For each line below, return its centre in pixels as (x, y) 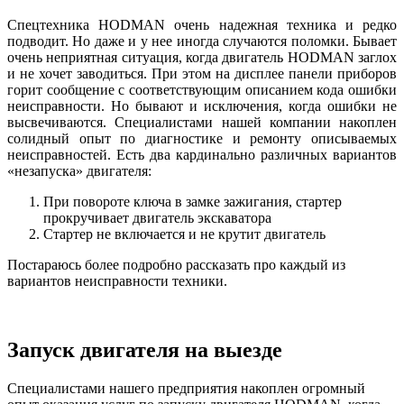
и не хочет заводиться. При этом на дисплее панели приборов (202, 73)
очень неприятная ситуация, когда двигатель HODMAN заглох (202, 57)
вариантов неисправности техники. (117, 280)
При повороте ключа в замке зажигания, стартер (193, 201)
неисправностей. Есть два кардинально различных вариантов (202, 154)
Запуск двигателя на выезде (145, 349)
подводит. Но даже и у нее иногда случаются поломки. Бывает (202, 41)
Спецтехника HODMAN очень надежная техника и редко (202, 24)
